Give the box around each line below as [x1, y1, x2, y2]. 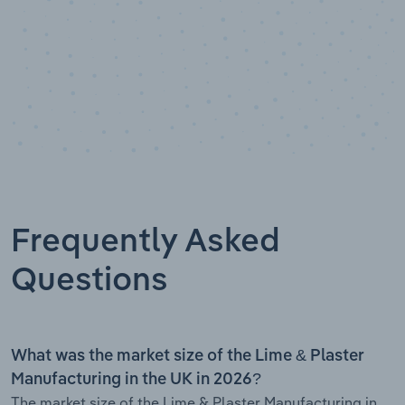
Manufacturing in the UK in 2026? [11, 371, 261, 388]
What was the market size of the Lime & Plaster [11, 347, 364, 364]
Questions [11, 264, 168, 297]
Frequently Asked [11, 225, 280, 259]
